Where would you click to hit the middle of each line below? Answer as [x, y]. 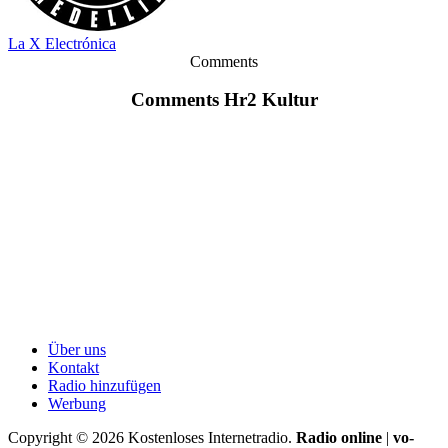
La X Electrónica [62, 43]
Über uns [77, 350]
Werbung [77, 404]
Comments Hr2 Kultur [224, 100]
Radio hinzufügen [104, 386]
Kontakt [73, 368]
